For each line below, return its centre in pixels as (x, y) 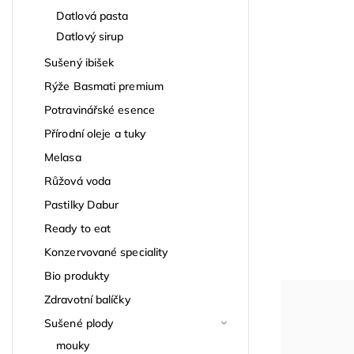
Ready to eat (78, 228)
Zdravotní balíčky (87, 299)
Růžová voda (78, 181)
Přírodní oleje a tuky (95, 133)
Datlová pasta (92, 15)
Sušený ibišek (79, 62)
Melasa (63, 157)
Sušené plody (79, 323)
